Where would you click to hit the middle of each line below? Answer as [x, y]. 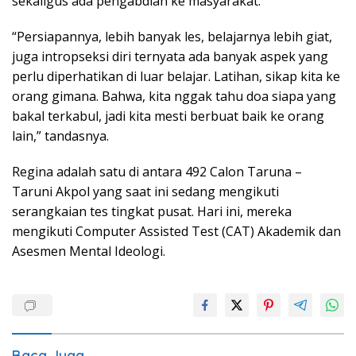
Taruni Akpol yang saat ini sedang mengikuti [145, 192]
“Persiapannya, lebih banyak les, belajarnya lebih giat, [172, 37]
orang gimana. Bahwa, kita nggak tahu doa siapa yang [174, 97]
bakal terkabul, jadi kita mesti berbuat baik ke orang [168, 116]
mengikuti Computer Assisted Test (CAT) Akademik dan [176, 232]
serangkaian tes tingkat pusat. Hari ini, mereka [152, 212]
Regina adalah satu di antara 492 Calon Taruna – [157, 172]
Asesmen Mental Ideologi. [89, 252]
